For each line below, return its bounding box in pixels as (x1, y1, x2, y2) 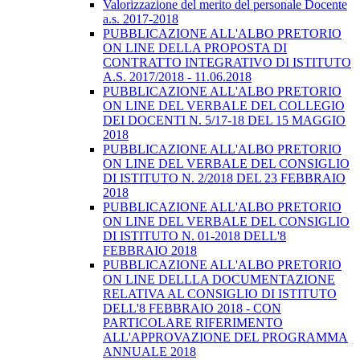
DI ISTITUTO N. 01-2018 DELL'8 (103, 229, 286, 243)
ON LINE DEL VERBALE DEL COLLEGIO (103, 99, 345, 113)
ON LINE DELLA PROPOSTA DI (103, 41, 287, 55)
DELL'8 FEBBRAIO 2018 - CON (103, 301, 281, 316)
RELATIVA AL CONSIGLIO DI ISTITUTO (103, 287, 337, 301)
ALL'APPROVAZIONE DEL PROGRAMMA (103, 330, 348, 345)
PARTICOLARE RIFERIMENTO (103, 316, 283, 330)
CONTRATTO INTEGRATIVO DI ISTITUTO (103, 55, 351, 70)
